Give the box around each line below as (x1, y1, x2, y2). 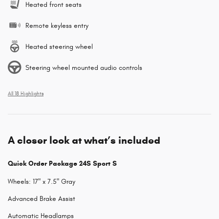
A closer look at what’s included (8, 133, 160, 147)
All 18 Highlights (8, 90, 44, 97)
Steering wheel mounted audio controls (25, 63, 142, 72)
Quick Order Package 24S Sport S (8, 159, 117, 168)
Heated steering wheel (25, 42, 93, 51)
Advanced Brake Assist (8, 194, 75, 203)
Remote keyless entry (25, 21, 88, 30)
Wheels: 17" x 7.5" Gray (8, 177, 75, 186)
